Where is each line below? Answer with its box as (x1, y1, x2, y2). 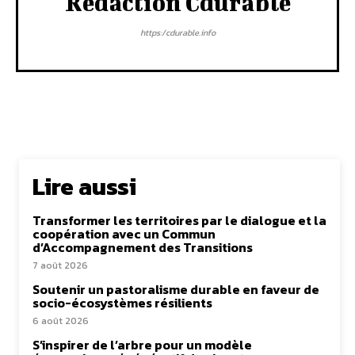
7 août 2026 (32, 258, 88, 273)
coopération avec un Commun (32, 224, 216, 244)
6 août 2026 (32, 314, 89, 329)
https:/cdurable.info (139, 26, 216, 40)
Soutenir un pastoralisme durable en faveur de (32, 280, 319, 300)
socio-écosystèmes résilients (32, 293, 212, 313)
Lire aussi (32, 169, 136, 205)
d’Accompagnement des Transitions (32, 238, 253, 258)
